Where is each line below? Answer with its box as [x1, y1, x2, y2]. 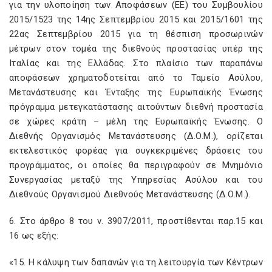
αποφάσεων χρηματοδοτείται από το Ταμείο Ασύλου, [9, 72, 263, 83]
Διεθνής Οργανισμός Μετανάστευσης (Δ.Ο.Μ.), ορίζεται [9, 131, 263, 141]
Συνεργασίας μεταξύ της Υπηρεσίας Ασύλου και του [9, 174, 263, 185]
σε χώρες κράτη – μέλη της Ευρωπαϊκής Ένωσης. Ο [9, 116, 263, 127]
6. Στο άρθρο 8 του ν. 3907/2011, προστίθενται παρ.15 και [9, 216, 263, 226]
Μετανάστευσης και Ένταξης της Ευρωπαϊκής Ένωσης [9, 87, 263, 98]
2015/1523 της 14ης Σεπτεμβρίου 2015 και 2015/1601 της [9, 14, 263, 25]
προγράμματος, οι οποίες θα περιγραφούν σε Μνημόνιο [9, 160, 263, 171]
